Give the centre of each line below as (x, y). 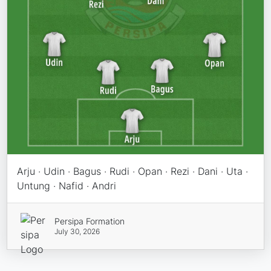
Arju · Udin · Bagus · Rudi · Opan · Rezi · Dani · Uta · (133, 171)
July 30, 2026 (77, 231)
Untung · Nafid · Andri (67, 185)
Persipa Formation (89, 221)
